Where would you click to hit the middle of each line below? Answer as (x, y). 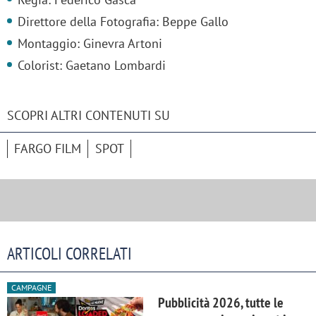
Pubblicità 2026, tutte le (221, 303)
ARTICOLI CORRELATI (69, 254)
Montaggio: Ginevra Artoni (90, 44)
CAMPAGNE (31, 288)
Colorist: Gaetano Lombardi (92, 66)
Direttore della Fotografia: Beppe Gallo (123, 22)
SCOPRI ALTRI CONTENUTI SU (89, 116)
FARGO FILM (48, 149)
